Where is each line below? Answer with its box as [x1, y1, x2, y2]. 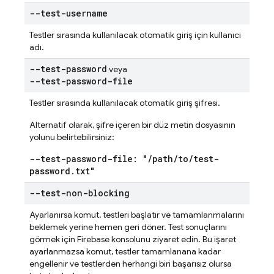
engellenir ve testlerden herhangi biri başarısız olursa [29, 258, 232, 269]
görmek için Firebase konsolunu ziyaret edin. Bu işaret [29, 234, 236, 245]
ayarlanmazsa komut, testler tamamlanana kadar [29, 246, 221, 257]
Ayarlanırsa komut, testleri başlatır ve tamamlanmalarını [29, 209, 244, 220]
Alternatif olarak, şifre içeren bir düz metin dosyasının [29, 119, 235, 130]
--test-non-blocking [29, 187, 130, 199]
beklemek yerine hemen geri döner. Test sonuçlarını [29, 221, 227, 232]
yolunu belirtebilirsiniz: [29, 131, 114, 143]
